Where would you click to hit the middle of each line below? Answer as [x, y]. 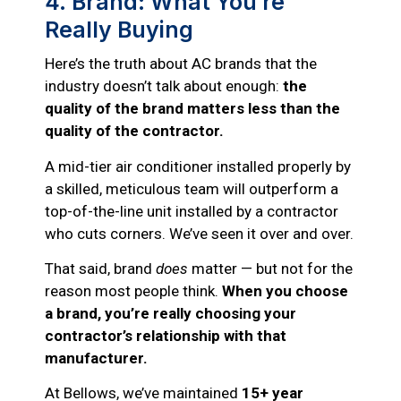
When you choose [285, 291]
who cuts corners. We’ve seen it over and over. [199, 233]
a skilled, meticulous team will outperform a [192, 188]
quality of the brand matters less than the [192, 109]
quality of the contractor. [134, 131]
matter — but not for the [270, 269]
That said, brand [100, 269]
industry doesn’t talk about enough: [164, 86]
